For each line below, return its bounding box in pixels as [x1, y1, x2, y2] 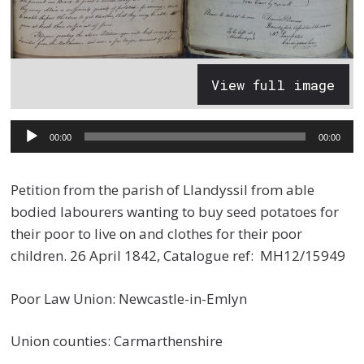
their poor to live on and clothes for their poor [11, 224, 303, 244]
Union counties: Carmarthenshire [11, 331, 223, 351]
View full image [211, 75, 336, 94]
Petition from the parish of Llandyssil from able [11, 180, 315, 200]
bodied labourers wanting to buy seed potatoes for [11, 202, 340, 222]
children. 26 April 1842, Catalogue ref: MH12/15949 [11, 246, 346, 266]
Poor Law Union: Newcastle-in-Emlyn [11, 288, 248, 308]
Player [10, 145, 51, 165]
